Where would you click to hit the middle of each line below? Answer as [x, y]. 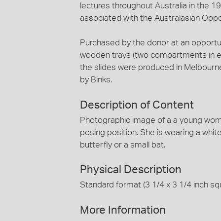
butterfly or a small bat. [123, 145]
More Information [123, 210]
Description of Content [137, 105]
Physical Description [131, 170]
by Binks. [96, 80]
